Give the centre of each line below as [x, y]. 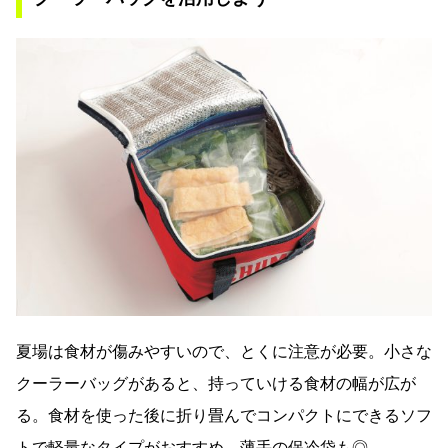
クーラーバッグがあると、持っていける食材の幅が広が [216, 383]
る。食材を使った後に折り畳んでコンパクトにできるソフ [224, 415]
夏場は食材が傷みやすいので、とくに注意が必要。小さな [224, 351]
